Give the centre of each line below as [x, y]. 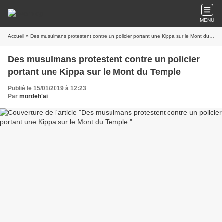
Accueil [16, 36]
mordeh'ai [33, 96]
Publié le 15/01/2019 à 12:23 [47, 88]
